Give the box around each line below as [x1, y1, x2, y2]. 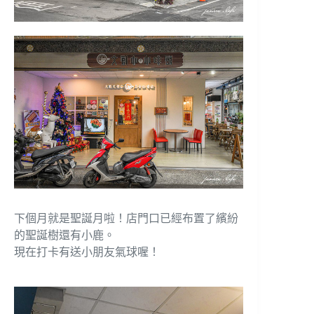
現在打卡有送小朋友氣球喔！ [14, 245, 160, 258]
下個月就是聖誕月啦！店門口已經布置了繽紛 [14, 212, 238, 224]
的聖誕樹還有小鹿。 [14, 228, 115, 241]
